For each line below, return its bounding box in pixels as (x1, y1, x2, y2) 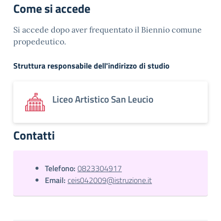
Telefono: (45, 162, 75, 174)
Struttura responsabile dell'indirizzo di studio (13, 59, 170, 72)
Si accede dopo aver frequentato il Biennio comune (13, 24, 202, 35)
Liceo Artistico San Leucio (52, 91, 153, 106)
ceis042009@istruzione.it (68, 174, 152, 186)
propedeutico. (13, 36, 66, 46)
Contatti (13, 126, 55, 144)
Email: (45, 174, 66, 186)
